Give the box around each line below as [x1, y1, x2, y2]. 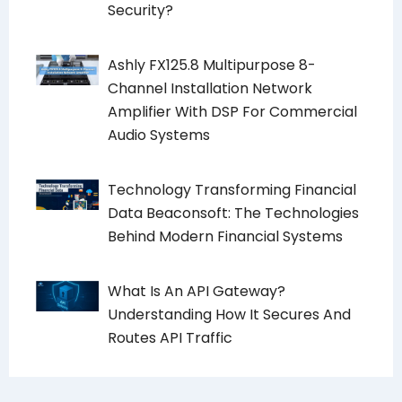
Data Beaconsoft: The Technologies [108, 203, 359, 224]
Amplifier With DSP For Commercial [108, 101, 357, 123]
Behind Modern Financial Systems [108, 226, 343, 248]
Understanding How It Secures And [108, 304, 351, 326]
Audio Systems [108, 125, 210, 146]
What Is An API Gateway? [108, 281, 285, 302]
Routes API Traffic [108, 328, 232, 349]
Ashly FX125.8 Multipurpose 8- [108, 55, 316, 76]
